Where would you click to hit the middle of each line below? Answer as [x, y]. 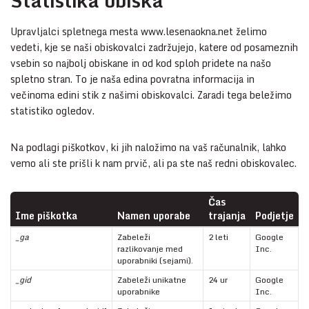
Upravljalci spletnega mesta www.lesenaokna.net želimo [139, 32]
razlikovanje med [150, 249]
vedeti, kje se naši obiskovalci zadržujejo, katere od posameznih [154, 48]
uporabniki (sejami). [155, 261]
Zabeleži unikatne [152, 280]
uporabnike [139, 292]
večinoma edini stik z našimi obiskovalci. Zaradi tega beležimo [151, 95]
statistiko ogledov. [52, 111]
